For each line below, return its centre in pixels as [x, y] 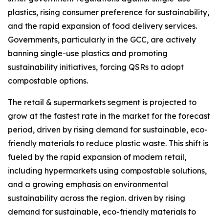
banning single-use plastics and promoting [88, 54]
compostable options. [48, 81]
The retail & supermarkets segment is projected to [102, 102]
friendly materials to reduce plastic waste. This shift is [108, 143]
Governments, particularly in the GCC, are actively [102, 40]
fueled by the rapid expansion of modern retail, [97, 157]
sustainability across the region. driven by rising [97, 198]
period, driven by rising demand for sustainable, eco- [108, 130]
